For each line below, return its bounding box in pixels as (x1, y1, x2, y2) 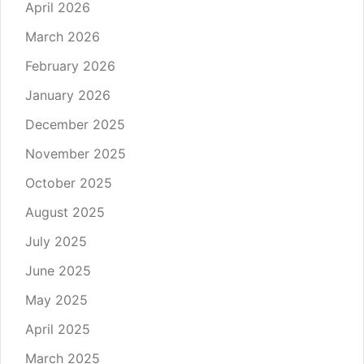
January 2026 (25, 86, 110, 103)
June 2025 (25, 262, 91, 279)
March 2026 (25, 28, 100, 45)
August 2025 (25, 203, 105, 220)
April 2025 (25, 320, 90, 337)
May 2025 (25, 291, 88, 308)
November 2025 (25, 145, 126, 162)
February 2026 (25, 57, 115, 74)
